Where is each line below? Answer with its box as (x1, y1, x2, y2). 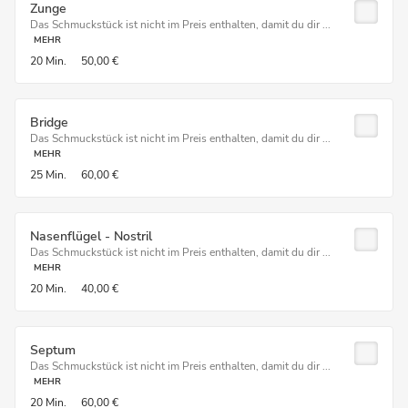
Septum (30, 342, 76, 359)
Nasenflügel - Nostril (30, 228, 152, 245)
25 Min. (30, 168, 66, 182)
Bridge (30, 114, 68, 131)
